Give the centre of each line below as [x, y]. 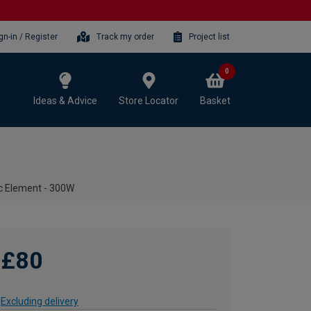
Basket [215, 100]
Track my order [126, 36]
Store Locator [149, 100]
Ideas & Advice [65, 100]
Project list [209, 36]
